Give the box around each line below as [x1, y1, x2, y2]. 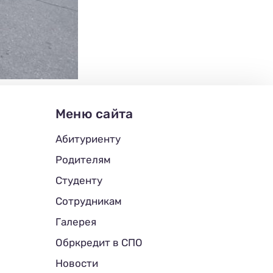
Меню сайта [55, 105, 133, 121]
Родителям [55, 153, 111, 166]
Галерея [55, 215, 96, 228]
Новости [55, 257, 98, 269]
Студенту [55, 174, 102, 186]
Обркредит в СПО [55, 236, 143, 249]
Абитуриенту [55, 132, 121, 145]
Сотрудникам [55, 194, 122, 207]
